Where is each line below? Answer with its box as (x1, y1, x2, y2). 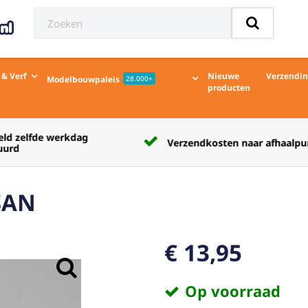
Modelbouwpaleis (47, 74, 120, 85)
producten (208, 82, 250, 93)
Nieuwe (208, 70, 239, 82)
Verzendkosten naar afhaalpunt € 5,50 (74, 136, 255, 149)
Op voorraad (184, 280, 280, 301)
